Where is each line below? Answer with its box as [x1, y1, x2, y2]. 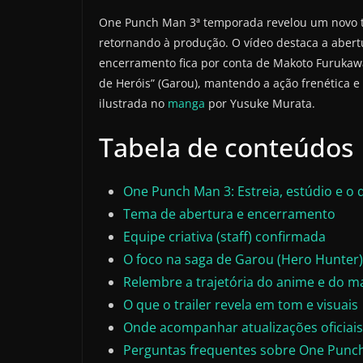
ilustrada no [99, 96, 168, 112]
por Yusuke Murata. [208, 96, 315, 112]
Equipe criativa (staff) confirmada [123, 228, 326, 246]
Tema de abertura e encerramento [123, 205, 335, 224]
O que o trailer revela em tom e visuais [123, 296, 358, 314]
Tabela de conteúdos [99, 130, 353, 165]
